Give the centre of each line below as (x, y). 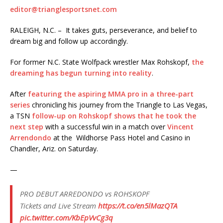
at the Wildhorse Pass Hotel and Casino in (121, 138)
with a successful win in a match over (105, 127)
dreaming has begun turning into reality (81, 73)
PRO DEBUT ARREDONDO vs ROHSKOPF (85, 194)
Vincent (180, 127)
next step (27, 127)
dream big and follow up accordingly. (69, 41)
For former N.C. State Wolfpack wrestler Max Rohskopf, (101, 62)
